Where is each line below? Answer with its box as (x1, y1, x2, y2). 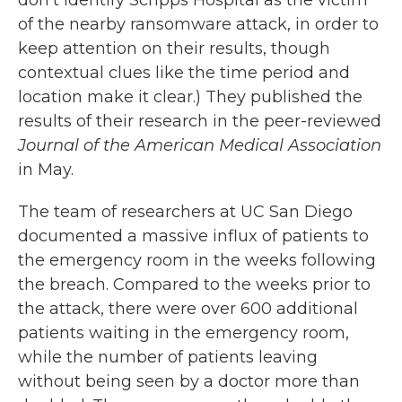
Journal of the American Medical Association (18, 135, 381, 155)
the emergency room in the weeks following (18, 249, 376, 270)
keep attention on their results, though (18, 38, 330, 58)
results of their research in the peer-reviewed (18, 110, 381, 131)
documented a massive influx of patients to (18, 225, 369, 246)
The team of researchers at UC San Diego (18, 201, 353, 222)
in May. (18, 159, 74, 179)
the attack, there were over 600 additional (18, 298, 358, 319)
